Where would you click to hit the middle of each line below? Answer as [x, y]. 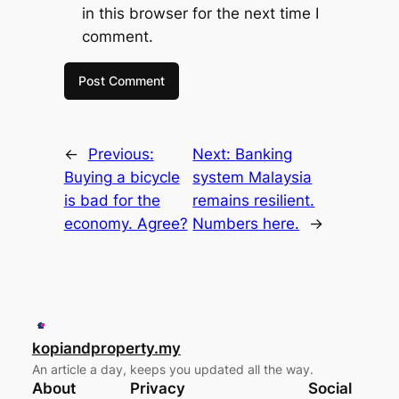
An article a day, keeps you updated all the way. [172, 369]
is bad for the [112, 200]
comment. [117, 36]
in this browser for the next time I [200, 13]
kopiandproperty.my [106, 348]
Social [330, 388]
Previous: [121, 154]
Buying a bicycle [122, 177]
